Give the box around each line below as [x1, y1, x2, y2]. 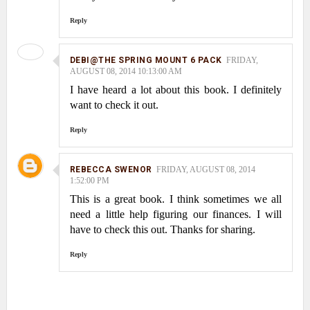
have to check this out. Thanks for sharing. [69, 224, 255, 236]
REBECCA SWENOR [69, 165, 152, 175]
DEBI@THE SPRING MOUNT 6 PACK [69, 55, 222, 66]
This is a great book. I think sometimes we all [69, 193, 282, 206]
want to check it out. [69, 99, 158, 111]
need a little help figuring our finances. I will [69, 208, 282, 221]
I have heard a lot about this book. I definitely [69, 84, 282, 96]
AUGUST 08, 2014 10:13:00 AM [69, 66, 182, 77]
